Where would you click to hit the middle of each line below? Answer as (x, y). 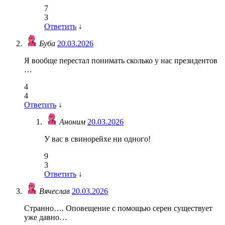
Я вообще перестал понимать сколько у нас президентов (121, 61)
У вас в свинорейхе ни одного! (97, 139)
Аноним (73, 122)
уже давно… (46, 217)
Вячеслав (55, 191)
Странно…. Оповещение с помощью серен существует (118, 208)
